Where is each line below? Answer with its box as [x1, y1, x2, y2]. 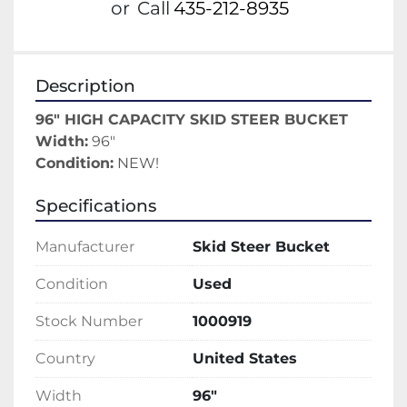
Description [35, 75, 135, 97]
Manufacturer [35, 238, 134, 256]
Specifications [35, 195, 156, 217]
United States [193, 350, 297, 368]
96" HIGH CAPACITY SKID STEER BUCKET [35, 111, 348, 129]
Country [35, 350, 95, 368]
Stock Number [35, 313, 143, 331]
